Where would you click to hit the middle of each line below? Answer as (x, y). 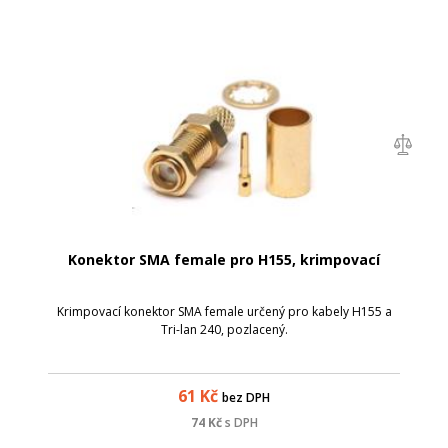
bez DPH (246, 397)
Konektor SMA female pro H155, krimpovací (224, 259)
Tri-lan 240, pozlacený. (224, 329)
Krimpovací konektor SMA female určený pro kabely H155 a (224, 311)
